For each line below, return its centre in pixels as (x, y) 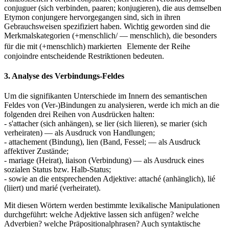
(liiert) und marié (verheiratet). (52, 188)
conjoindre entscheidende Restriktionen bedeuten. (84, 56)
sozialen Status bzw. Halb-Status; (58, 170)
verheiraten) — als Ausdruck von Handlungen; (79, 133)
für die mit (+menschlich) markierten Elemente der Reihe (97, 46)
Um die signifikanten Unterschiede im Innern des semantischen (106, 96)
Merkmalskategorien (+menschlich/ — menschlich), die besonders (110, 35)
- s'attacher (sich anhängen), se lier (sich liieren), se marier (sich (106, 124)
